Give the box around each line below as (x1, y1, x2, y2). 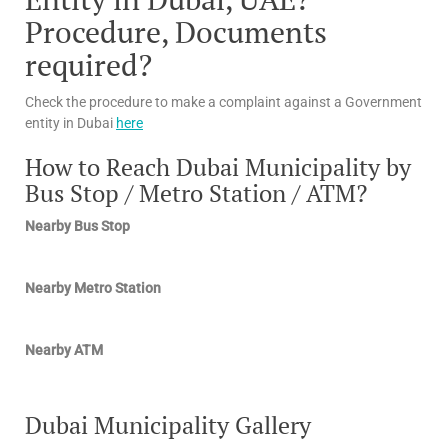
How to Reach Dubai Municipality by (25, 151, 411, 184)
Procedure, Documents (25, 12, 327, 53)
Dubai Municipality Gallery (25, 409, 311, 442)
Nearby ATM (25, 342, 103, 359)
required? (25, 45, 152, 86)
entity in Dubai (25, 115, 116, 132)
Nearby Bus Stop (25, 218, 130, 235)
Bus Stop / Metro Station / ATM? (25, 177, 367, 210)
